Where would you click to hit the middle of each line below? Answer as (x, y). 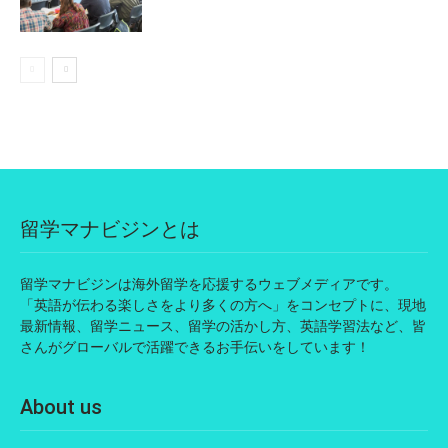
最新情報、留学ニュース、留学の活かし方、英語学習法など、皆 (223, 326)
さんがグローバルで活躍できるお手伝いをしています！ (195, 347)
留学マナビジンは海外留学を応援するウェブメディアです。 (209, 284)
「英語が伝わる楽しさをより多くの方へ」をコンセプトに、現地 (223, 305)
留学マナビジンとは (110, 229)
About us (61, 407)
